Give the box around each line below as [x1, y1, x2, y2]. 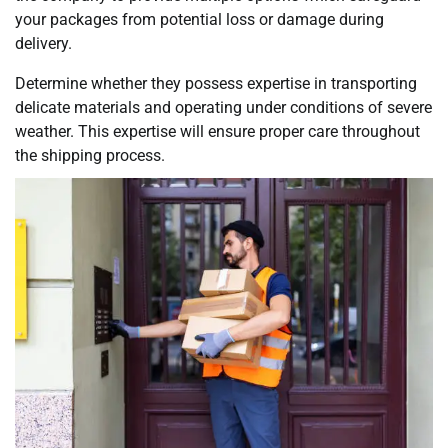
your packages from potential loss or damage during [15, 9, 384, 29]
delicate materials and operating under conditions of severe [15, 97, 432, 117]
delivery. [15, 33, 72, 53]
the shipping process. [15, 145, 165, 165]
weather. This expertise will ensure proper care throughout [15, 121, 420, 141]
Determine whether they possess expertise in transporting [15, 73, 417, 93]
